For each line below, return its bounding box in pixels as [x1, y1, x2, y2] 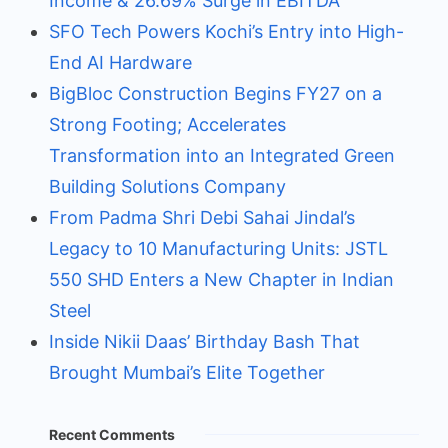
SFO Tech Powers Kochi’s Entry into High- [49, 20, 404, 42]
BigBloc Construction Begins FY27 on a [49, 82, 382, 104]
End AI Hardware [49, 51, 192, 73]
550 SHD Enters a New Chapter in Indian [49, 268, 394, 290]
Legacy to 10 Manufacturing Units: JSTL [49, 237, 388, 259]
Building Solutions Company [49, 175, 286, 197]
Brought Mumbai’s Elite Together [49, 361, 325, 383]
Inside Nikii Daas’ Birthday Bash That [49, 330, 360, 352]
